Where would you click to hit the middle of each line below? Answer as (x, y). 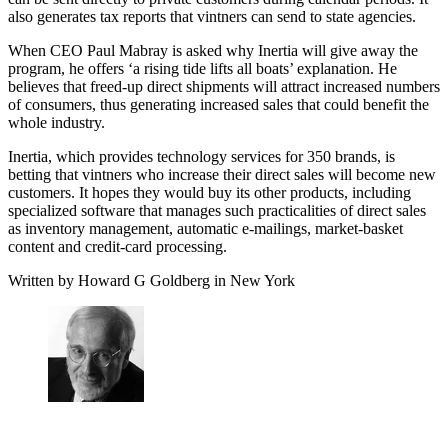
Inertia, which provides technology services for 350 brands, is (201, 156)
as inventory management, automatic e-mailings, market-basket (205, 228)
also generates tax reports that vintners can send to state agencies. (212, 16)
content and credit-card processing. (117, 246)
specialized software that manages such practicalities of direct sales (217, 210)
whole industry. (56, 122)
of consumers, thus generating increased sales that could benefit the (218, 104)
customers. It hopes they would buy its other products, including (209, 192)
